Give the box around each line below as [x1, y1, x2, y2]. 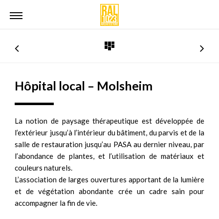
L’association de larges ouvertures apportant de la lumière [15, 175, 204, 184]
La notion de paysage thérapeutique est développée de [15, 116, 204, 125]
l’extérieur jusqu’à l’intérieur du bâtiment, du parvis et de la [15, 128, 204, 137]
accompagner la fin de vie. [15, 198, 97, 207]
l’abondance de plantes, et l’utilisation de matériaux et [15, 152, 204, 160]
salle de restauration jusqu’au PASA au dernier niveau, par [15, 140, 204, 149]
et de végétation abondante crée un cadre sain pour [15, 187, 204, 196]
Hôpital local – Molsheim [15, 78, 153, 93]
